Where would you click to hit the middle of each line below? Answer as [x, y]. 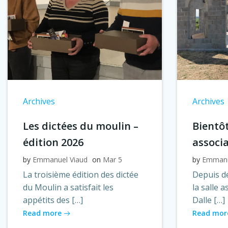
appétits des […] [53, 200]
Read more [42, 213]
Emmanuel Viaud [60, 159]
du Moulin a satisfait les [68, 187]
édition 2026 [53, 142]
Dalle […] [209, 200]
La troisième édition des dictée [81, 174]
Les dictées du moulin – [81, 126]
